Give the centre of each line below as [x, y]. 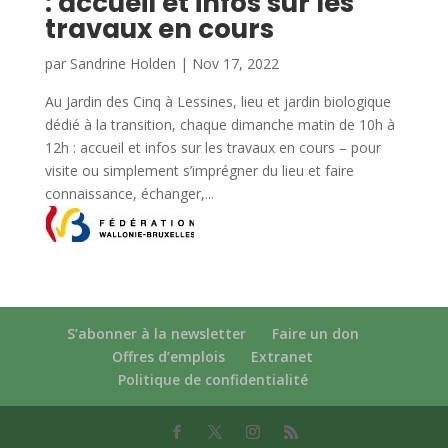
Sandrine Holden [122, 64]
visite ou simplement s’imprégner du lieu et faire [199, 171]
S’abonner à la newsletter [156, 334]
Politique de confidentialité [212, 380]
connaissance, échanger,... [129, 194]
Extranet [282, 357]
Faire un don [315, 334]
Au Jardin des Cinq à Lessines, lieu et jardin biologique [217, 102]
